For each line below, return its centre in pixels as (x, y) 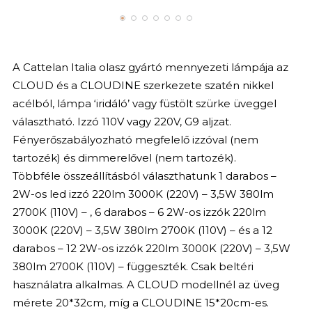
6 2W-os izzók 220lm (211, 212)
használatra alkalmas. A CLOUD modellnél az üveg (146, 284)
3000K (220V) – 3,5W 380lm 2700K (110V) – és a (135, 230)
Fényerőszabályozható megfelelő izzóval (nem (135, 139)
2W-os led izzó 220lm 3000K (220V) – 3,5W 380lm (143, 194)
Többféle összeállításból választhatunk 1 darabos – (144, 175)
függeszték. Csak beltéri (190, 266)
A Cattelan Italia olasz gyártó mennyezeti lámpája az (150, 67)
